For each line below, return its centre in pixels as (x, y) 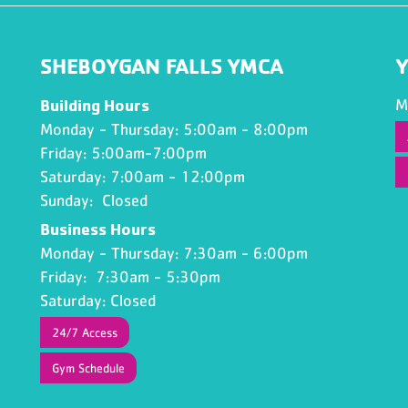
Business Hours (98, 229)
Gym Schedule (88, 368)
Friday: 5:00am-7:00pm (126, 153)
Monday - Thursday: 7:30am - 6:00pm (174, 253)
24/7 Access (85, 332)
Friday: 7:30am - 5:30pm (130, 277)
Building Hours (95, 105)
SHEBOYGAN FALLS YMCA (162, 66)
